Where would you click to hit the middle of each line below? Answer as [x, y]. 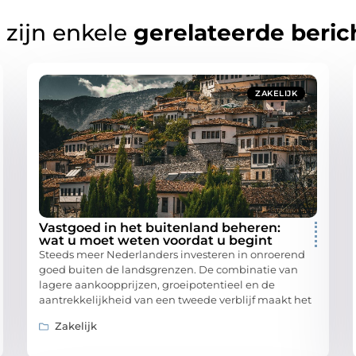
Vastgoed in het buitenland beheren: [160, 228]
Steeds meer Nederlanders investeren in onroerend [172, 255]
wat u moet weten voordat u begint [156, 241]
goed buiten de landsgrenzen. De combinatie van [168, 270]
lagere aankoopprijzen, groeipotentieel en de [157, 285]
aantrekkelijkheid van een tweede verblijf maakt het [175, 300]
